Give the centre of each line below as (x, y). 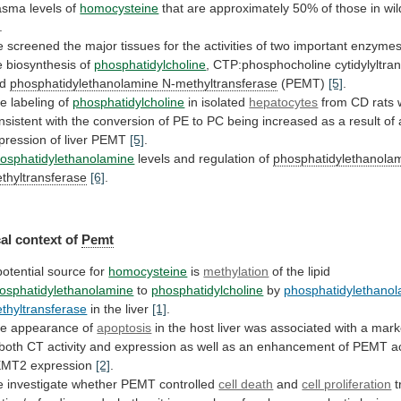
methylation (236, 271)
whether (95, 384)
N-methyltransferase (220, 84)
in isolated (217, 102)
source (67, 271)
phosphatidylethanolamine (85, 84)
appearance (45, 327)
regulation (227, 159)
